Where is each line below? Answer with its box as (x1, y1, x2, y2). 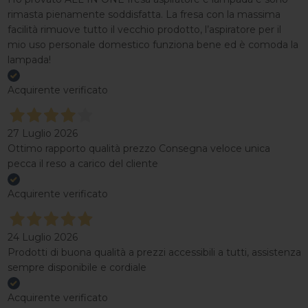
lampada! (7, 53, 51, 66)
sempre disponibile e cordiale (7, 261, 146, 274)
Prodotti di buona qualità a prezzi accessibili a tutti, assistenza (7, 245, 301, 258)
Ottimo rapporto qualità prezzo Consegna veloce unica (7, 142, 270, 155)
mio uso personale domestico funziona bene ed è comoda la (7, 38, 298, 51)
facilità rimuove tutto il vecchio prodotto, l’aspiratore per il (7, 23, 281, 36)
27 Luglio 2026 (7, 126, 78, 140)
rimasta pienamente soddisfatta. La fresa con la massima (7, 8, 280, 21)
